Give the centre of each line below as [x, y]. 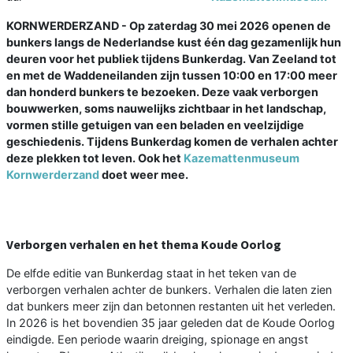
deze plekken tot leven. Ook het [95, 158]
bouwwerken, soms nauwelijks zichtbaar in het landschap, [166, 108]
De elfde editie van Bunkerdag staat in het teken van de [151, 273]
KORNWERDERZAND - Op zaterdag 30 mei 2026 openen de [169, 25]
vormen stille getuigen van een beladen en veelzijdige [155, 124]
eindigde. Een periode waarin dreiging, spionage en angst [157, 339]
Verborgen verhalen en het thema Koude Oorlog [144, 244]
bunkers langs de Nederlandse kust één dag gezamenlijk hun [174, 42]
